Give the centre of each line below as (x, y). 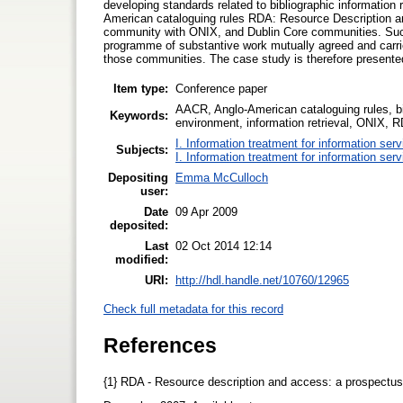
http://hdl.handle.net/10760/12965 (262, 280)
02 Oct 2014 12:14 (224, 246)
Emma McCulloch (222, 177)
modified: (142, 259)
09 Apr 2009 (206, 211)
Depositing (138, 177)
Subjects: (142, 149)
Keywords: (139, 115)
